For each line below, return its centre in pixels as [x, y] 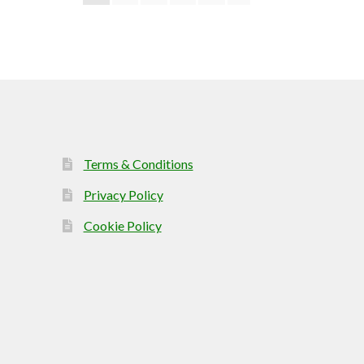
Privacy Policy [123, 195]
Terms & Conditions [138, 164]
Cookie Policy [122, 226]
